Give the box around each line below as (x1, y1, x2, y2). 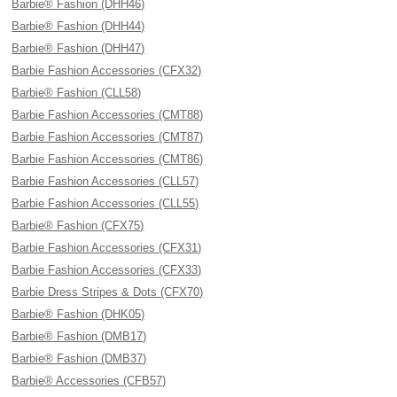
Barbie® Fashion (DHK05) (12, 307, 145, 321)
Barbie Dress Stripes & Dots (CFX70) (12, 285, 204, 299)
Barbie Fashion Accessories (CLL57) (12, 175, 199, 188)
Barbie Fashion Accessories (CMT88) (12, 108, 204, 121)
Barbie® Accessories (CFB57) (12, 374, 167, 387)
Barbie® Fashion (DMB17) (12, 330, 147, 343)
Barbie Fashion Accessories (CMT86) (12, 152, 204, 166)
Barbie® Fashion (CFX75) (12, 219, 144, 232)
